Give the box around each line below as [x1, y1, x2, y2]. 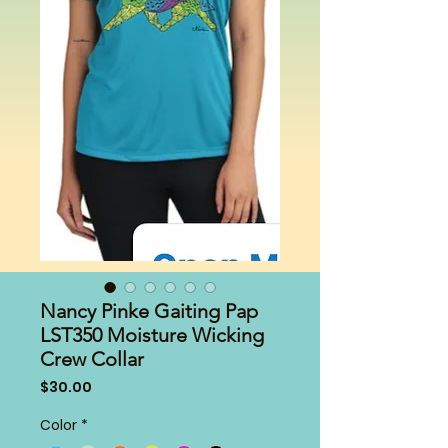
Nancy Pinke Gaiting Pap [40, 298, 258, 323]
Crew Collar [40, 346, 144, 371]
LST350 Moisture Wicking [40, 322, 264, 347]
